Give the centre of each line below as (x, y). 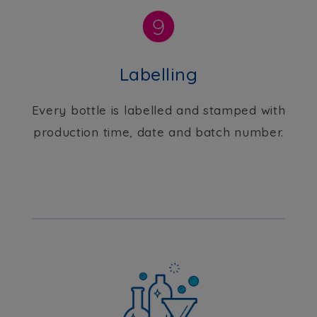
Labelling (158, 74)
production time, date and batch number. (158, 132)
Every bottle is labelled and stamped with (158, 110)
